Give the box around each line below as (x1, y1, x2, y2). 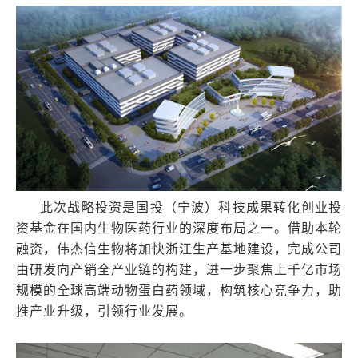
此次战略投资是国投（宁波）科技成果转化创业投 (40, 200, 342, 214)
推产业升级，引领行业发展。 (16, 304, 193, 318)
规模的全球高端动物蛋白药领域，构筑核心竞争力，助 (16, 283, 342, 297)
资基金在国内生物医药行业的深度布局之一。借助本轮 (16, 221, 342, 235)
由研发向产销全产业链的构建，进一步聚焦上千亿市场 (16, 262, 342, 276)
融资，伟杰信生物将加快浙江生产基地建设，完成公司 (16, 241, 342, 256)
